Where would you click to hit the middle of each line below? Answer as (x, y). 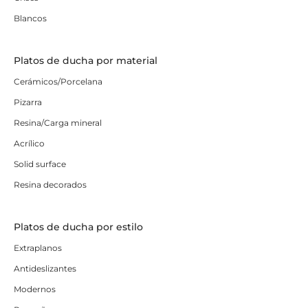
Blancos (30, 19)
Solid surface (40, 164)
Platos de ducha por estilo (78, 227)
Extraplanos (38, 248)
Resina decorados (50, 185)
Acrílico (29, 144)
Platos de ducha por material (86, 61)
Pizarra (28, 102)
